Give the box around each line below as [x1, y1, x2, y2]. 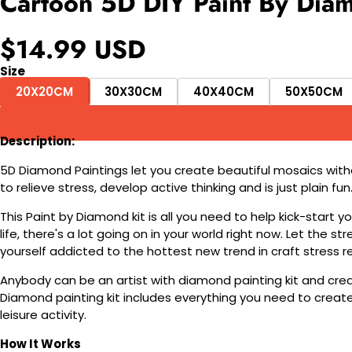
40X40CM [193, 83, 254, 101]
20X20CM [16, 83, 73, 101]
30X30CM [104, 83, 162, 101]
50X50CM [285, 83, 343, 101]
